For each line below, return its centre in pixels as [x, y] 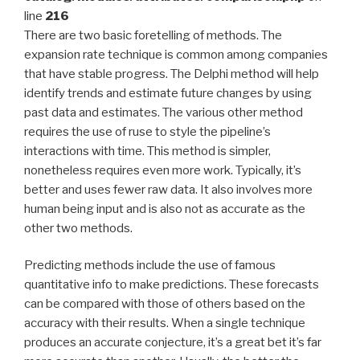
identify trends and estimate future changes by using [168, 93]
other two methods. [78, 228]
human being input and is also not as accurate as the [165, 209]
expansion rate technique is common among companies [176, 54]
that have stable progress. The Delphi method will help [172, 74]
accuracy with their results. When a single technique [165, 323]
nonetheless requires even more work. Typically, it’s [163, 170]
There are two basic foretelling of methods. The [153, 35]
